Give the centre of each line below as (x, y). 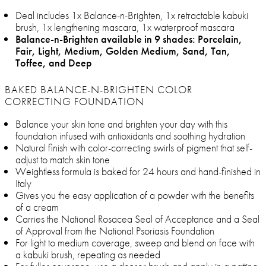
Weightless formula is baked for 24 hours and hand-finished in (138, 172)
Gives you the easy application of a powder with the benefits (135, 195)
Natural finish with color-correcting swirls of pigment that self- (134, 148)
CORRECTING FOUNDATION (75, 102)
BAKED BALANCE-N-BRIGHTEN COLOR (99, 90)
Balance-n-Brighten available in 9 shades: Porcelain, (129, 39)
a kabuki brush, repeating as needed (88, 255)
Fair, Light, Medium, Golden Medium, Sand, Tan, (123, 51)
